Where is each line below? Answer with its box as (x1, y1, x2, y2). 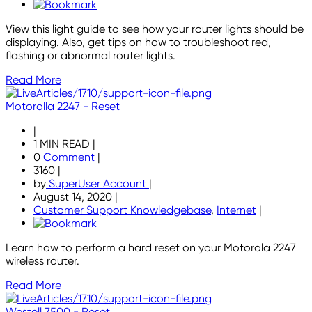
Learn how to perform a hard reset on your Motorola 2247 (6, 241, 296, 255)
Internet (217, 203, 256, 217)
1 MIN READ (33, 137, 93, 151)
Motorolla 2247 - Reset (6, 100, 120, 114)
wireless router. (6, 254, 79, 268)
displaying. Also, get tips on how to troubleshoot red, (6, 36, 271, 49)
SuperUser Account (46, 177, 149, 191)
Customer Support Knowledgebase (33, 203, 211, 217)
